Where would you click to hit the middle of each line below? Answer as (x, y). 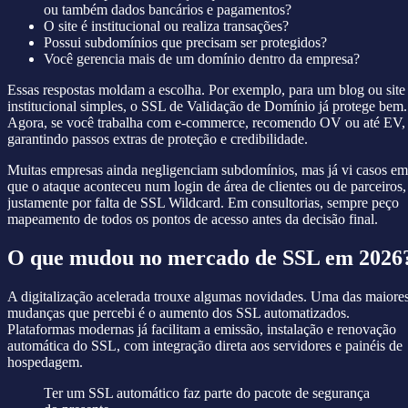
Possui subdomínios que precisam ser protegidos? (185, 43)
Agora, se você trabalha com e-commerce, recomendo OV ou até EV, (206, 123)
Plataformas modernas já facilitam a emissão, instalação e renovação (202, 330)
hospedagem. (45, 362)
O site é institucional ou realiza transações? (166, 26)
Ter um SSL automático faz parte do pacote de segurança (207, 393)
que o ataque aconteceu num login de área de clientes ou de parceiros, (207, 187)
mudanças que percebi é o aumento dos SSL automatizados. (178, 313)
